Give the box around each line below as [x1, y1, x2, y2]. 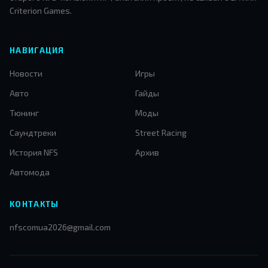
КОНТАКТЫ [10, 199, 59, 209]
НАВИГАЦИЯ [10, 45, 65, 56]
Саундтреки [10, 127, 56, 138]
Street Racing [135, 127, 187, 138]
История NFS [10, 147, 58, 158]
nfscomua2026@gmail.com [10, 222, 111, 233]
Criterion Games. [10, 5, 72, 16]
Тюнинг [10, 108, 39, 118]
